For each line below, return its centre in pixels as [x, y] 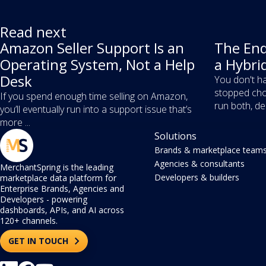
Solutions [175, 136]
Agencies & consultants [199, 164]
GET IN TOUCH [39, 241]
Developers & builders [197, 178]
